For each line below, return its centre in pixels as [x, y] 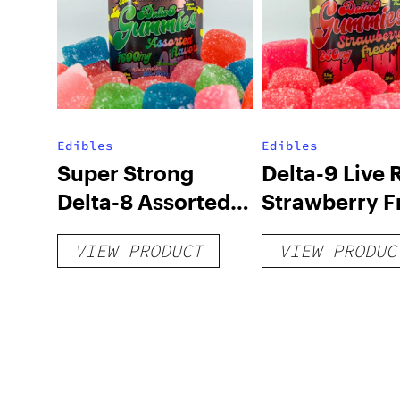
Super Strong [125, 173]
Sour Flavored [129, 230]
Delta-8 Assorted [144, 201]
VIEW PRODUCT [138, 250]
